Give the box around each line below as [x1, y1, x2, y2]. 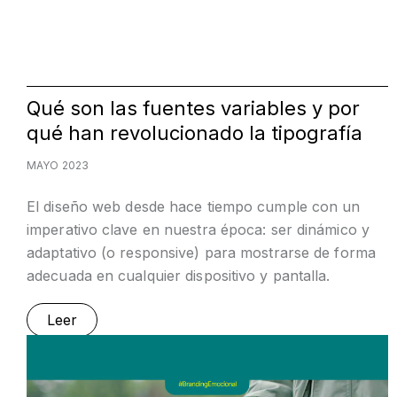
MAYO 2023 [27, 159, 89, 173]
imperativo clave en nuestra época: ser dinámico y [27, 221, 370, 239]
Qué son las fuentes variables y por [27, 97, 360, 121]
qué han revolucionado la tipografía [27, 121, 362, 145]
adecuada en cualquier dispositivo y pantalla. [27, 267, 331, 285]
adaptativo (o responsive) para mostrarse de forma [27, 244, 376, 262]
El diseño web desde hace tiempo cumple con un [27, 198, 361, 216]
